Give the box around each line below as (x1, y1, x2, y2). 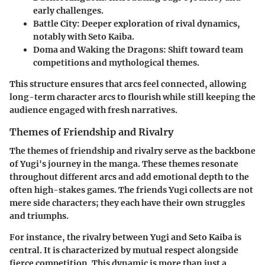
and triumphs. (9, 210, 69, 221)
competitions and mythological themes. (33, 57, 199, 68)
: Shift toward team (163, 44, 243, 55)
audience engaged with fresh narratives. (9, 104, 177, 115)
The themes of (9, 145, 70, 156)
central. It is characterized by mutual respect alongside (9, 244, 238, 256)
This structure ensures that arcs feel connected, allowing (9, 78, 247, 89)
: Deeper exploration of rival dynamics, (77, 18, 240, 29)
